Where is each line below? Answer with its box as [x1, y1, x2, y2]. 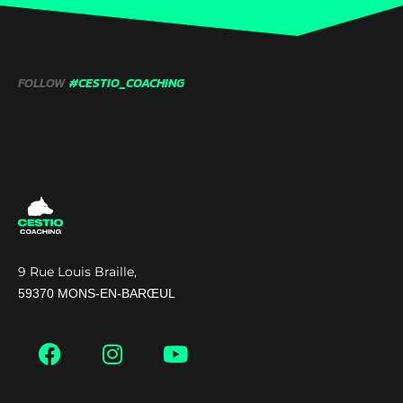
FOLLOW [18, 74, 65, 94]
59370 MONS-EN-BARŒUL [18, 286, 175, 301]
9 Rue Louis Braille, [18, 264, 137, 281]
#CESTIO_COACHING [69, 74, 184, 94]
